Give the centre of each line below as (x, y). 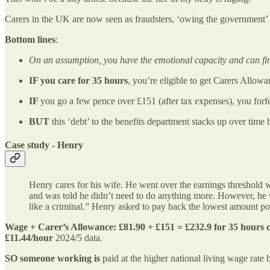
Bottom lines (30, 39)
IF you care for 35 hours (78, 80)
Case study (27, 145)
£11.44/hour (29, 238)
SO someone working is (54, 259)
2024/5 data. (78, 238)
